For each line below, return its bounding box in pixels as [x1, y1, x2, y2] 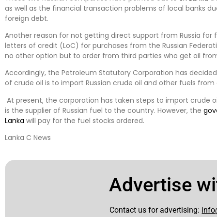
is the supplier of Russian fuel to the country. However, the [5, 105, 203, 115]
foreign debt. [5, 13, 48, 23]
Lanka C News [5, 133, 51, 143]
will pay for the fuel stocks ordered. [24, 115, 144, 125]
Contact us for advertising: [109, 205, 202, 215]
